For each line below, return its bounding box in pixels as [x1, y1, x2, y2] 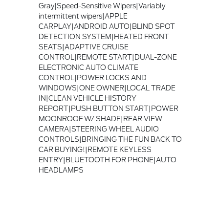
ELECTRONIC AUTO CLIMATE [38, 63, 138, 71]
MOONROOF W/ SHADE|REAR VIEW [38, 114, 162, 123]
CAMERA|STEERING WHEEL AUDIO [38, 125, 159, 133]
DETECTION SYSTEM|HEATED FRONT [38, 32, 169, 41]
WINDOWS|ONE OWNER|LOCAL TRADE [38, 84, 175, 92]
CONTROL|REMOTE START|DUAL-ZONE [38, 53, 177, 61]
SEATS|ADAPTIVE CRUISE [38, 43, 129, 51]
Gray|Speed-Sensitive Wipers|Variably [38, 1, 165, 10]
